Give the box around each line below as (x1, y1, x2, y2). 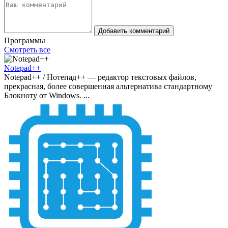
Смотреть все (4, 45, 50, 54)
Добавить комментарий (98, 27, 169, 35)
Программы (4, 36, 45, 45)
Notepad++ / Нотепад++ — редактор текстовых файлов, (4, 73, 196, 82)
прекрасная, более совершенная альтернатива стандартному (4, 82, 212, 91)
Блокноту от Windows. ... (4, 91, 90, 100)
